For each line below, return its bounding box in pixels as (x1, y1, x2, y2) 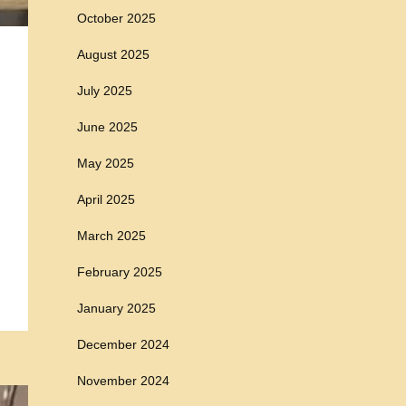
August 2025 (77, 47, 150, 62)
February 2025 (77, 265, 162, 279)
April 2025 (77, 192, 135, 207)
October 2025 (77, 11, 156, 25)
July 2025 (77, 83, 132, 98)
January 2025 (77, 301, 156, 315)
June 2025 (77, 120, 138, 134)
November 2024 (77, 373, 169, 388)
